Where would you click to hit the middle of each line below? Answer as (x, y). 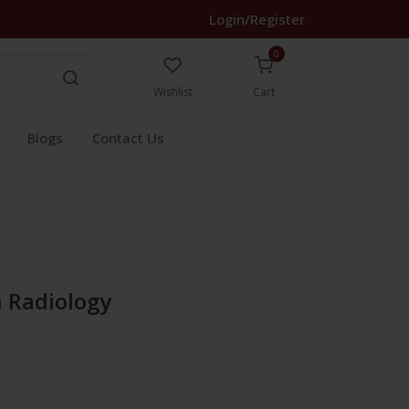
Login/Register (257, 19)
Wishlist (173, 92)
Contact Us (128, 138)
